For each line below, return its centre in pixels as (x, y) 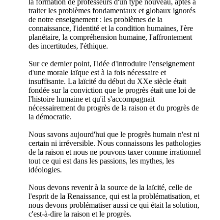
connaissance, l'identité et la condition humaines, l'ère (111, 28)
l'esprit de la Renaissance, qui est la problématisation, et (114, 196)
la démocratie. (50, 116)
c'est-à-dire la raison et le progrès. (80, 214)
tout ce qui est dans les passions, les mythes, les (101, 161)
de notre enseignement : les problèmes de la (96, 19)
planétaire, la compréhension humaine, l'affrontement (110, 37)
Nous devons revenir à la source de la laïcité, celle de (110, 187)
